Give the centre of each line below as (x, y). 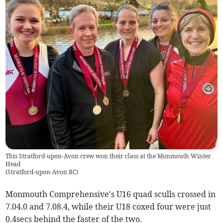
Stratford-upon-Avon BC (42, 172)
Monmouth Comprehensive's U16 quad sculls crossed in (111, 194)
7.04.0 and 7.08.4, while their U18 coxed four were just (109, 207)
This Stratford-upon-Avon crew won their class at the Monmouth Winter (109, 156)
